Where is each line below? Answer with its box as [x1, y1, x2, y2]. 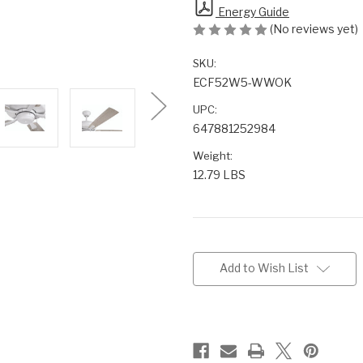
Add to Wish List [219, 260, 309, 275]
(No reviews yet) [270, 21, 358, 36]
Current [193, 241, 232, 254]
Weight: [193, 148, 233, 162]
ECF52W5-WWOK [193, 75, 292, 89]
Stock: [193, 256, 224, 270]
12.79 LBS [193, 167, 246, 181]
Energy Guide [216, 4, 289, 19]
